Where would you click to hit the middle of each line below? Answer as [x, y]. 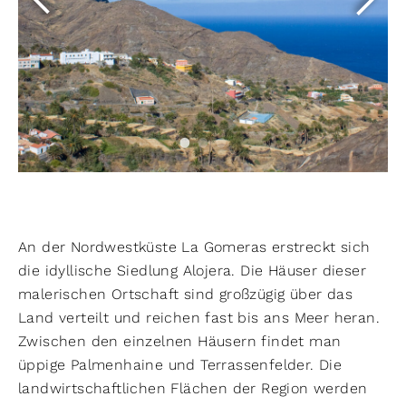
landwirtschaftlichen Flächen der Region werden [193, 388]
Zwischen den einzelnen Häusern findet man [180, 341]
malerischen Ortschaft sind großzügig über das [185, 294]
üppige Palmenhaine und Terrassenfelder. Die [180, 365]
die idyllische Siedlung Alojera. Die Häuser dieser [192, 271]
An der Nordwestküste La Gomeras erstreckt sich [194, 247]
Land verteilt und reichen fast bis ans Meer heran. [199, 318]
